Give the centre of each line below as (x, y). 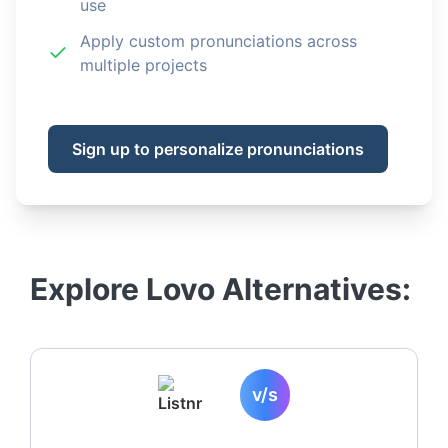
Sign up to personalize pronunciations (218, 149)
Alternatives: (313, 289)
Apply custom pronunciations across (218, 41)
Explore (88, 289)
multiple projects (143, 65)
